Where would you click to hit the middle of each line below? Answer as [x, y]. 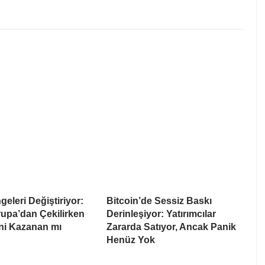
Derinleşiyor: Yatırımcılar [161, 214]
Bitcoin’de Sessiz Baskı [159, 201]
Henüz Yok [131, 240]
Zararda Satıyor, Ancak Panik [171, 227]
